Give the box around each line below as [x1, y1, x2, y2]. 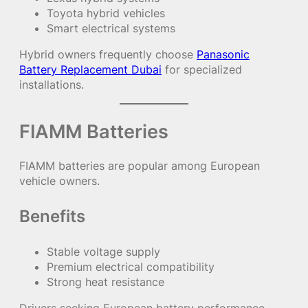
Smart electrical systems [47, 21, 175, 35]
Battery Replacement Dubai [19, 62, 162, 76]
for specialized [162, 62, 242, 76]
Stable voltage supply [47, 244, 160, 258]
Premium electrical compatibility [47, 259, 214, 274]
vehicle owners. [19, 173, 100, 188]
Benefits [19, 206, 85, 226]
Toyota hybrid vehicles [47, 5, 165, 20]
